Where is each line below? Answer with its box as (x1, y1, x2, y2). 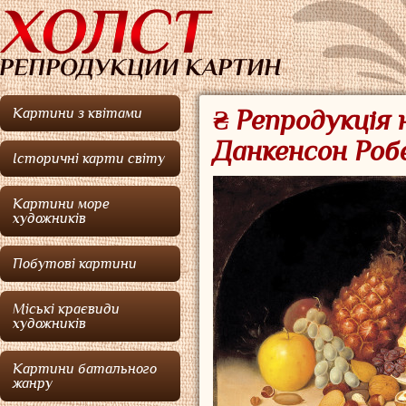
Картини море (13, 197, 110, 211)
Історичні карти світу (13, 151, 165, 166)
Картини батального (13, 362, 157, 376)
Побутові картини (13, 256, 137, 271)
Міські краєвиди (13, 302, 120, 316)
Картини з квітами (13, 106, 142, 121)
